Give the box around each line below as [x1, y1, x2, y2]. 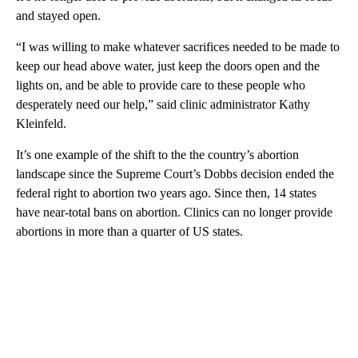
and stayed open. [16, 8, 101, 22]
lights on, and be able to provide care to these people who [16, 78, 305, 92]
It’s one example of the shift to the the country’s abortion [16, 147, 299, 161]
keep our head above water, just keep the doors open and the [16, 58, 320, 73]
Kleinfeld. [16, 116, 66, 130]
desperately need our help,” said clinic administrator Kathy [16, 97, 310, 111]
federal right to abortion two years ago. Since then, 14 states [16, 185, 316, 200]
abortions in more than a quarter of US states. [16, 224, 243, 238]
